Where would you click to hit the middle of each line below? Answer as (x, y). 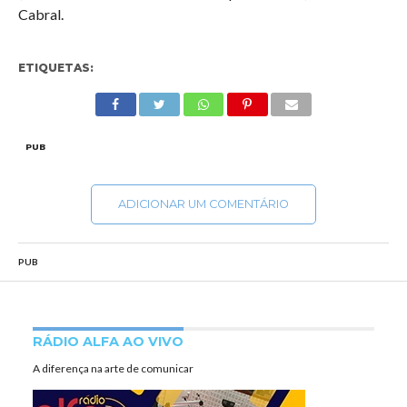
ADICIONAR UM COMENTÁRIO (203, 204)
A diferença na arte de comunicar (113, 368)
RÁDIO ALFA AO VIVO (108, 342)
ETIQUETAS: (55, 68)
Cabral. (40, 14)
